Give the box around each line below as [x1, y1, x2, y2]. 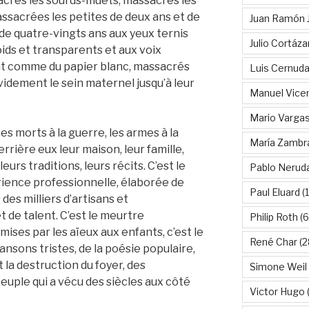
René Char [249, 235, 297, 248]
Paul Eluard [249, 186, 300, 198]
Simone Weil [249, 260, 307, 272]
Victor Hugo [249, 285, 305, 297]
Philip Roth [249, 210, 298, 223]
